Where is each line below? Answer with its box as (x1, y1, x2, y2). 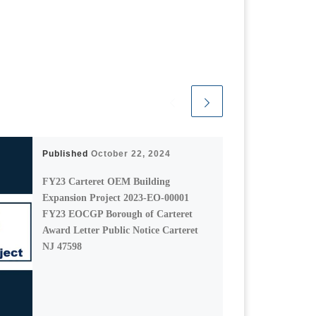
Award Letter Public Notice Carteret (42, 224, 199, 236)
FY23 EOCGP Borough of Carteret (42, 207, 193, 219)
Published (42, 148, 92, 159)
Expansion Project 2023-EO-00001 (42, 191, 190, 203)
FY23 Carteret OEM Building (42, 175, 171, 187)
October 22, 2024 (91, 148, 171, 159)
